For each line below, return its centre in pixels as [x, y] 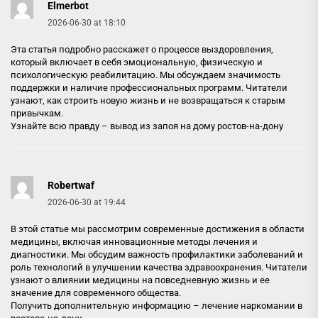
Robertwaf [71, 185]
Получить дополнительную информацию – [106, 306]
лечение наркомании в [252, 306]
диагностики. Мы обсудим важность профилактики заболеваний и [157, 254]
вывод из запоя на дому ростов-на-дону [197, 126]
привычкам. [37, 113]
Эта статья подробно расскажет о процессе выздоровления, [142, 49]
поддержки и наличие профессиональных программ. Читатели [149, 88]
